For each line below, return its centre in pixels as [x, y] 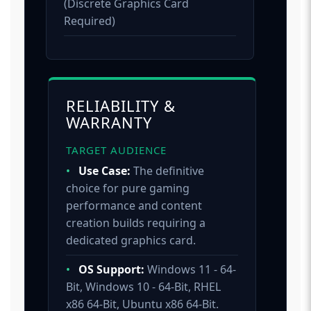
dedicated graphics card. [131, 240]
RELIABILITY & [121, 105]
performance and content [134, 205]
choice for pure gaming [128, 188]
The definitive [168, 170]
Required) [90, 20]
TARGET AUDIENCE [117, 150]
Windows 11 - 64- [191, 269]
